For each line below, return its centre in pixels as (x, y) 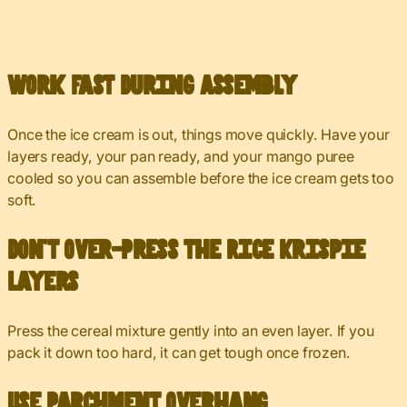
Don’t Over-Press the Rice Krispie (186, 251)
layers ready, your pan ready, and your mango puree (181, 156)
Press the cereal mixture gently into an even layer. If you (191, 330)
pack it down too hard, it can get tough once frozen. (179, 352)
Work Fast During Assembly (152, 86)
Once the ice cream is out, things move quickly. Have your (199, 134)
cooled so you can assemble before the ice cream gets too (201, 178)
